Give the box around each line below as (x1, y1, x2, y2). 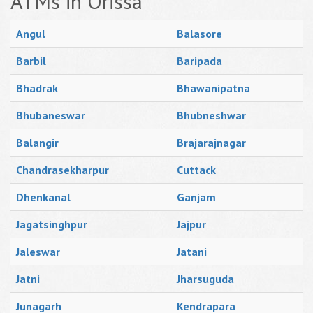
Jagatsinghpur (16, 217, 87, 231)
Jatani (177, 245, 207, 259)
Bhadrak (16, 81, 58, 95)
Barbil (16, 54, 46, 68)
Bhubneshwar (177, 108, 246, 122)
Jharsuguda (177, 272, 234, 286)
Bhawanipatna (177, 81, 250, 95)
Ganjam (177, 190, 216, 204)
